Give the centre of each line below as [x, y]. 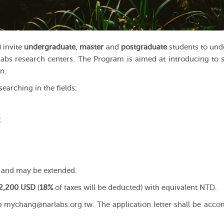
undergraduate [50, 47]
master [92, 47]
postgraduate [145, 47]
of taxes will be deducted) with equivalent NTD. [135, 187]
